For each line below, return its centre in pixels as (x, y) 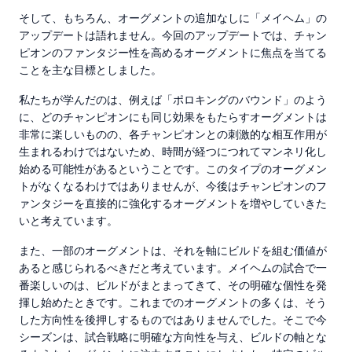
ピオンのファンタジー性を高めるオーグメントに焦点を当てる (173, 53)
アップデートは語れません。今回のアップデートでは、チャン (173, 35)
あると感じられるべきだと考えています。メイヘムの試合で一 (173, 268)
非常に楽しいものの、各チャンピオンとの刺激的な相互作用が (173, 134)
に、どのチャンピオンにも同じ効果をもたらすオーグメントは (173, 117)
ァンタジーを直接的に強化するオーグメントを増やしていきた (173, 203)
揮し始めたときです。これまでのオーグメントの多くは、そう (173, 302)
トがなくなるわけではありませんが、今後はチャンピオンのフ (173, 186)
